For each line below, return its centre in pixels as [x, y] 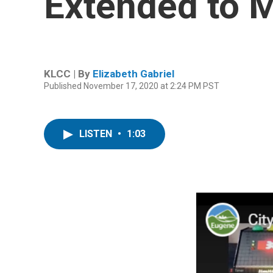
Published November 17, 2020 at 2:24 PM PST [132, 86]
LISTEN [97, 134]
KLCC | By [68, 73]
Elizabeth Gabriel [133, 73]
